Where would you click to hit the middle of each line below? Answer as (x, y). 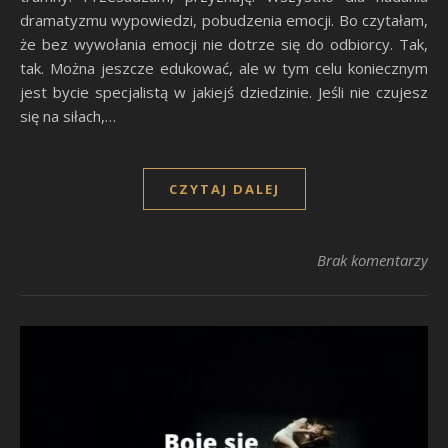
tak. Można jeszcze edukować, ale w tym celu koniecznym (224, 68)
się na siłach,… (68, 116)
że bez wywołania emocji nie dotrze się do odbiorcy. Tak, (224, 44)
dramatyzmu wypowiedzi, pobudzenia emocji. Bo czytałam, (224, 20)
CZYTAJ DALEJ (224, 189)
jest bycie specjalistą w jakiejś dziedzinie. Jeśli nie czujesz (224, 92)
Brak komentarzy (372, 260)
